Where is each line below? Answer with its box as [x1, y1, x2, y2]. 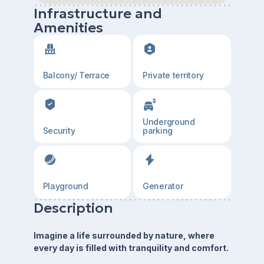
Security [42, 126, 75, 136]
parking [143, 126, 173, 136]
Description [33, 199, 113, 217]
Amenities [33, 19, 103, 37]
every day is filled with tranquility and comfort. [33, 243, 229, 253]
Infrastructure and [33, 5, 162, 22]
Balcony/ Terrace [42, 70, 110, 80]
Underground [143, 117, 195, 127]
